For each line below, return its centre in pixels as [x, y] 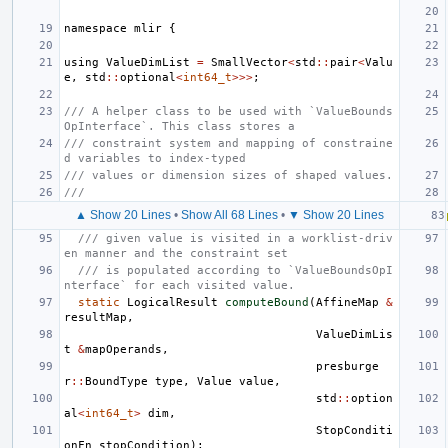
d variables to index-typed [155, 158]
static [99, 302]
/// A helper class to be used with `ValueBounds [228, 111]
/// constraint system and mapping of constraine [228, 143]
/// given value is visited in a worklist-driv [235, 238]
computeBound [267, 302]
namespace [95, 28]
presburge [347, 366]
